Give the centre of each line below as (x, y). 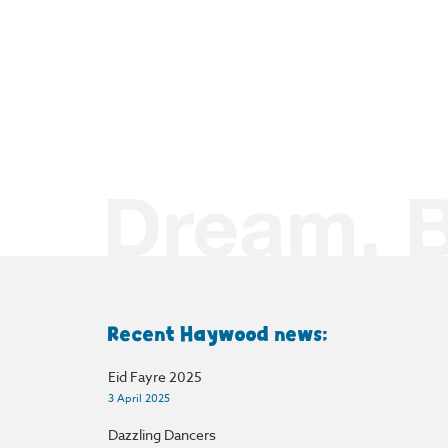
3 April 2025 (138, 399)
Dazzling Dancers (161, 435)
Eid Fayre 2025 (154, 377)
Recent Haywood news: (218, 334)
